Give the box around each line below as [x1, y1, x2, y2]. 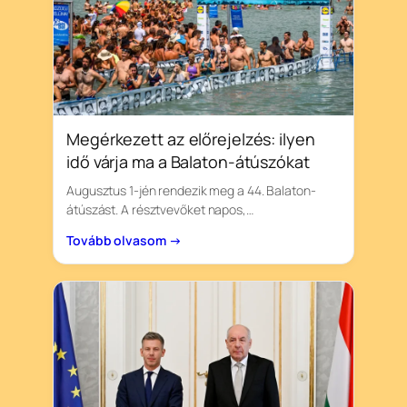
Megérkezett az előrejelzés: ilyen [66, 127, 315, 150]
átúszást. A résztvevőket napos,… [66, 200, 253, 218]
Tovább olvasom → [66, 231, 182, 249]
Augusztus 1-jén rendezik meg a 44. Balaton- [66, 181, 316, 199]
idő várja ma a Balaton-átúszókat [66, 150, 310, 173]
